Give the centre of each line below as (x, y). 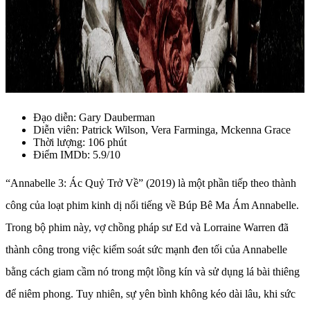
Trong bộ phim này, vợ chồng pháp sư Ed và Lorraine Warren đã (147, 227)
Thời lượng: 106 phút (80, 142)
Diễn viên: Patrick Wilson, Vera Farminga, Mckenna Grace (162, 129)
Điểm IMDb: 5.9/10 (77, 154)
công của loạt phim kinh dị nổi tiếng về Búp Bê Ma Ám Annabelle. (152, 205)
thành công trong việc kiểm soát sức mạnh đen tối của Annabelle (146, 249)
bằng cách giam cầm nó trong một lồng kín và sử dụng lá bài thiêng (153, 271)
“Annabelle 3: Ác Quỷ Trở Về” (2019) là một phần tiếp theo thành (151, 183)
